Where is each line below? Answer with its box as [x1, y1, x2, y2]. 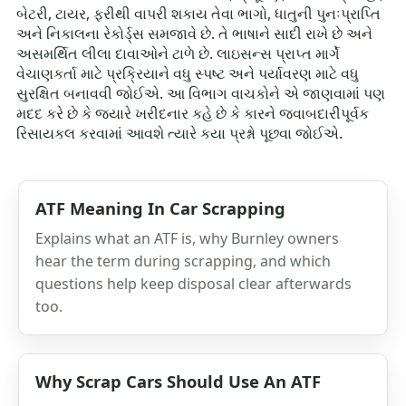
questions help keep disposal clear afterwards [35, 273, 352, 294]
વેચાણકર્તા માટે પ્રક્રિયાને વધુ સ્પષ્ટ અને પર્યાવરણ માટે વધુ [16, 63, 360, 83]
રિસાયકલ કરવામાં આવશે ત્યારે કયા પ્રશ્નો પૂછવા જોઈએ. [16, 122, 343, 143]
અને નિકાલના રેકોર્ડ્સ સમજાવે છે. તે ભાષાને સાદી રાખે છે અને [16, 23, 373, 43]
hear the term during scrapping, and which [35, 250, 331, 271]
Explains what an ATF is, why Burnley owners [35, 227, 339, 248]
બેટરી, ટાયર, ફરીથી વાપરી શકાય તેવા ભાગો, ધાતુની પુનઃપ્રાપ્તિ [16, 3, 382, 24]
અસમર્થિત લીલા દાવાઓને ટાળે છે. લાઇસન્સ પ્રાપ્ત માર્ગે [16, 43, 341, 63]
